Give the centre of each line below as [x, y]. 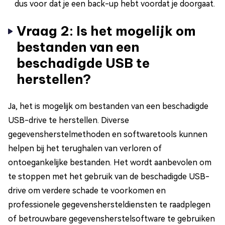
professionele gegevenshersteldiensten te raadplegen [109, 205]
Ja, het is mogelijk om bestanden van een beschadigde [108, 106]
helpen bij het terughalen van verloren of [85, 149]
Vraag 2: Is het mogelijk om [106, 31]
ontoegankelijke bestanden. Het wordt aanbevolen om [110, 163]
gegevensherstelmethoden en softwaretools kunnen [108, 135]
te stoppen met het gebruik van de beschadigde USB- [109, 177]
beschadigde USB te [83, 63]
